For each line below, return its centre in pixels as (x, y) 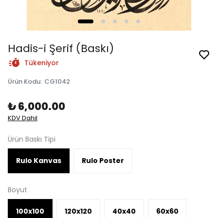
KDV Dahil (23, 118)
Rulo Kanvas (39, 161)
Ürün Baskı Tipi (32, 139)
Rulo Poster (103, 161)
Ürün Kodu (24, 82)
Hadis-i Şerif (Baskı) (61, 49)
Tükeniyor (42, 63)
